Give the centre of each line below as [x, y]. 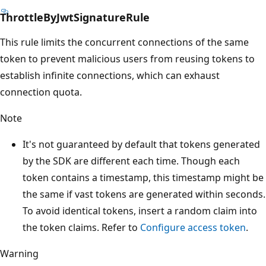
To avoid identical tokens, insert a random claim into [140, 210]
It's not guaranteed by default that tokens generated [141, 144]
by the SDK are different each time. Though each [131, 161]
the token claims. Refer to [81, 227]
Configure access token [193, 227]
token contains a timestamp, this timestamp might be [143, 177]
